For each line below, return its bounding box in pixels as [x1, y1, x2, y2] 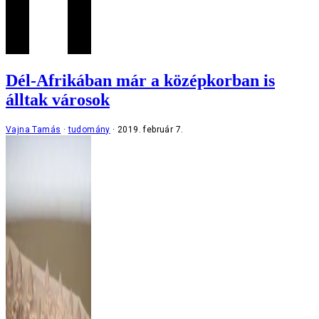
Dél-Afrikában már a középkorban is [6, 70, 275, 90]
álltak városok [6, 90, 110, 109]
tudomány [68, 124, 110, 135]
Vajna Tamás [6, 124, 61, 135]
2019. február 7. [117, 124, 184, 135]
